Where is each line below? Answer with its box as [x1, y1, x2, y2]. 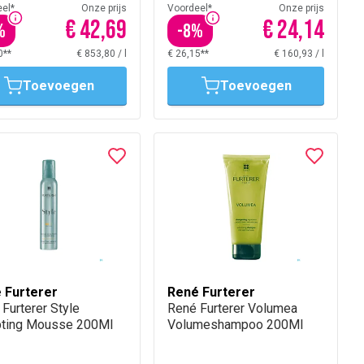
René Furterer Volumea [167, 301, 297, 316]
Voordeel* [167, 2, 212, 14]
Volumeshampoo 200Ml [167, 317, 303, 332]
